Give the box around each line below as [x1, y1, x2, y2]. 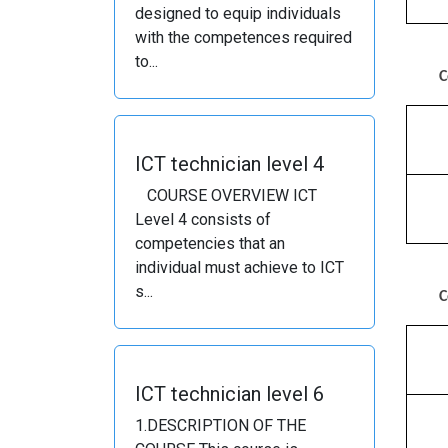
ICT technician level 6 [135, 382, 324, 406]
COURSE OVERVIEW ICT [135, 186, 317, 205]
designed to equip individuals [135, 4, 341, 23]
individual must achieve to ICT [135, 258, 344, 277]
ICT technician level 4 [135, 152, 324, 176]
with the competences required [135, 28, 352, 47]
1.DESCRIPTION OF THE [135, 416, 306, 435]
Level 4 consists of [135, 210, 271, 229]
